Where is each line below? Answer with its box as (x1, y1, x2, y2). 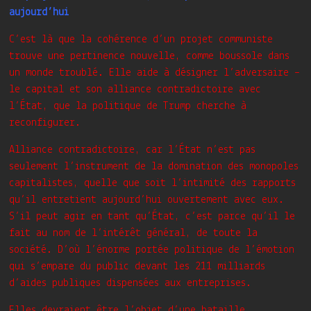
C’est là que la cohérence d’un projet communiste (9, 34, 274, 45)
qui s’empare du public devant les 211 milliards (9, 261, 266, 272)
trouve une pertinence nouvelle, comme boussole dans (9, 51, 290, 62)
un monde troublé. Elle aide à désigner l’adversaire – (9, 67, 301, 78)
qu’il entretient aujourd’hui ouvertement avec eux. (9, 194, 285, 205)
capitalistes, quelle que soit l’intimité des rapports (9, 178, 296, 189)
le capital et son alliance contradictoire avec (9, 84, 262, 95)
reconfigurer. (9, 117, 81, 128)
